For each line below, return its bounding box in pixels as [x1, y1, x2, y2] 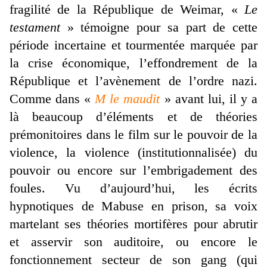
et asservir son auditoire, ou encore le [10, 234, 257, 250]
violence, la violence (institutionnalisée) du [10, 145, 257, 160]
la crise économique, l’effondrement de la [10, 55, 257, 71]
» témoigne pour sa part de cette [60, 20, 257, 35]
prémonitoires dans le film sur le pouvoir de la [10, 127, 257, 142]
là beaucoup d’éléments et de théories [10, 109, 257, 125]
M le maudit [95, 91, 160, 107]
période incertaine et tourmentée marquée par [10, 38, 257, 53]
